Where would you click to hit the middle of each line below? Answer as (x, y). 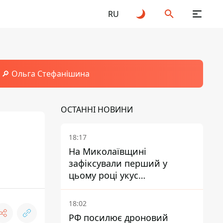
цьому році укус (104, 175)
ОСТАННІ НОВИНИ (97, 110)
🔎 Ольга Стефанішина (45, 74)
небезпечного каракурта (123, 187)
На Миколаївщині (108, 151)
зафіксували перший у (118, 163)
